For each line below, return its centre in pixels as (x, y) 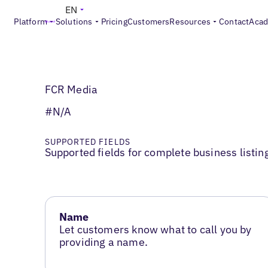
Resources (190, 22)
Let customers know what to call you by (155, 230)
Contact (234, 22)
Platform (31, 22)
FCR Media (71, 90)
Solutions (74, 22)
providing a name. (103, 242)
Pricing (114, 22)
